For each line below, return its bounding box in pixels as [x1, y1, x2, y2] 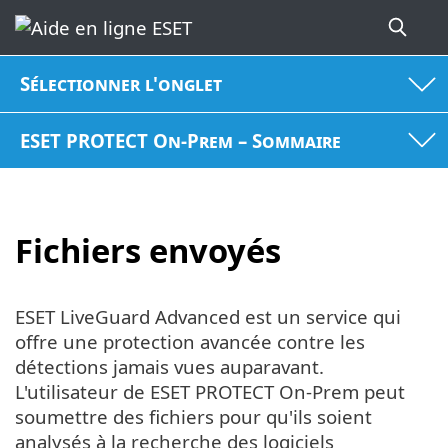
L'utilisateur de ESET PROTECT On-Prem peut [15, 378, 405, 404]
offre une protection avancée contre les [15, 328, 365, 354]
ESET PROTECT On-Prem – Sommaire [20, 127, 342, 153]
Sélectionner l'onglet [20, 71, 223, 97]
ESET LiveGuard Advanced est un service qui [15, 303, 401, 329]
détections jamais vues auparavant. [15, 353, 324, 379]
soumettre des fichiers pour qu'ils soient [15, 403, 372, 429]
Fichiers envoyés [15, 228, 281, 274]
